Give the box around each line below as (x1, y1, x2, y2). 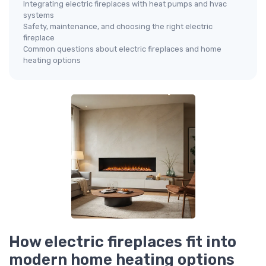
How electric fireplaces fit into (9, 233, 236, 251)
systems (23, 11, 54, 20)
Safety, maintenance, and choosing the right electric (23, 22, 213, 31)
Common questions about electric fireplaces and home (23, 45, 221, 54)
